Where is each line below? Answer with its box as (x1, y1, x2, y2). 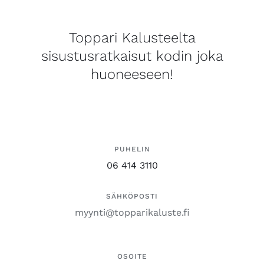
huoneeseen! (91, 66, 173, 83)
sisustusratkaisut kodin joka (41, 48, 223, 65)
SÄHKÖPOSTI (106, 192, 158, 201)
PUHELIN (114, 145, 150, 154)
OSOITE (117, 252, 147, 261)
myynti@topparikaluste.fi (74, 207, 190, 219)
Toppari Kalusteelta (68, 29, 196, 47)
